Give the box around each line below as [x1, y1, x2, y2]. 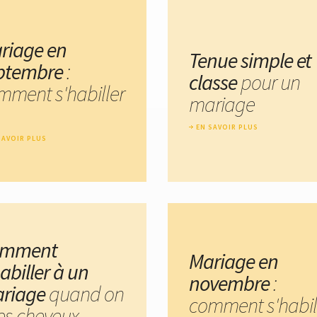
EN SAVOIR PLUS [196, 122, 258, 132]
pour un [241, 69, 300, 96]
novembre [189, 269, 270, 296]
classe [189, 69, 241, 96]
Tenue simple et [189, 47, 311, 74]
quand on [49, 280, 124, 308]
